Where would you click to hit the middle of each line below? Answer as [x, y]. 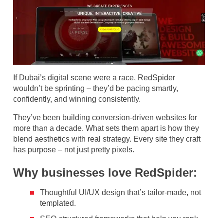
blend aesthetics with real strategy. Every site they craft [107, 139]
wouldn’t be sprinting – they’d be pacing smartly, [96, 89]
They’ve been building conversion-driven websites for [105, 118]
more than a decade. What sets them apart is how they [106, 128]
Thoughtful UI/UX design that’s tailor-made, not [120, 193]
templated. [58, 203]
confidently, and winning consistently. [77, 99]
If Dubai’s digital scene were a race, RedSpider [94, 78]
